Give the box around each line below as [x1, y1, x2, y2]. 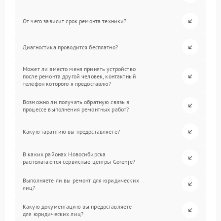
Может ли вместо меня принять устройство [23, 65, 136, 73]
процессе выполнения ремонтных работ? [23, 105, 129, 113]
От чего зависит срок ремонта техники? [23, 17, 127, 25]
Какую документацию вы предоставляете [23, 202, 132, 210]
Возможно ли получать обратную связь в [23, 98, 130, 106]
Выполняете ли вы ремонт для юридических [23, 176, 139, 184]
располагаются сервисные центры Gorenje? [23, 157, 135, 165]
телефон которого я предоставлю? [23, 80, 111, 87]
